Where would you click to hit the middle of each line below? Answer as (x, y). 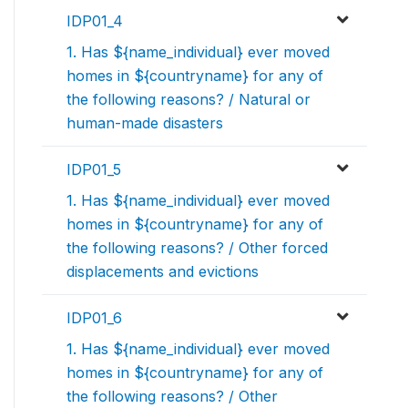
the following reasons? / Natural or (189, 100)
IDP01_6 (94, 318)
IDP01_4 (95, 21)
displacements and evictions (163, 272)
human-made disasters (145, 123)
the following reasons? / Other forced (197, 248)
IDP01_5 (94, 170)
